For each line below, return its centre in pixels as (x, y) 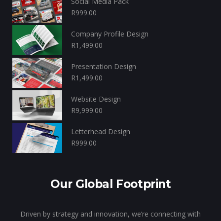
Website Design (96, 99)
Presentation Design (104, 66)
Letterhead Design (101, 131)
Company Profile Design (110, 34)
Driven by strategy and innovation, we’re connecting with (110, 214)
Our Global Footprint (110, 184)
